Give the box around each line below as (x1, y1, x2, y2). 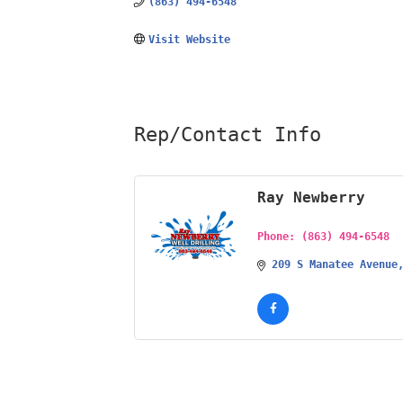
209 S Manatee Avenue (272, 258, 399, 272)
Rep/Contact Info (134, 123, 322, 147)
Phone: (257, 230, 296, 244)
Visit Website (148, 32, 230, 46)
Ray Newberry (257, 189, 366, 207)
